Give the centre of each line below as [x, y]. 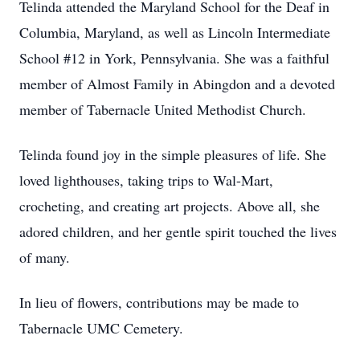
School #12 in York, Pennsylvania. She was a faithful [174, 58]
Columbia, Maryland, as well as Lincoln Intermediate [175, 32]
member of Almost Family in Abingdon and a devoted [177, 84]
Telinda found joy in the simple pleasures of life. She [173, 154]
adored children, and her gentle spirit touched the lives [178, 231]
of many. [45, 257]
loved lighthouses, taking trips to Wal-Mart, [146, 180]
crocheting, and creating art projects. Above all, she [170, 206]
